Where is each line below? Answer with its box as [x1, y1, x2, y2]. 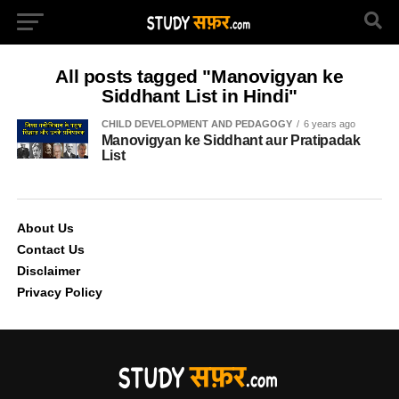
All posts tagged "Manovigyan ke [55, 66, 344, 86]
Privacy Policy [16, 285, 102, 299]
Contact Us [16, 242, 85, 256]
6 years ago [303, 118, 355, 129]
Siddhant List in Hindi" [102, 85, 297, 106]
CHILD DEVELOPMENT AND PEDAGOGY [101, 118, 292, 129]
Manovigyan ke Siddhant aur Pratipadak [101, 133, 361, 148]
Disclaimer [16, 264, 80, 278]
